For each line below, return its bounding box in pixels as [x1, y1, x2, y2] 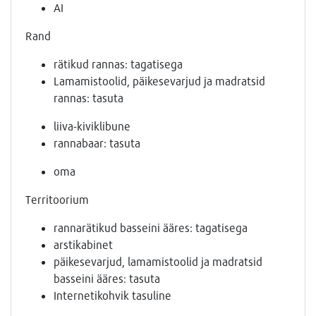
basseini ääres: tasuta [54, 272, 160, 286]
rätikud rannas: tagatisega [54, 57, 183, 71]
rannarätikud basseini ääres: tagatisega [54, 221, 248, 235]
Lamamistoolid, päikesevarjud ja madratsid [54, 74, 265, 88]
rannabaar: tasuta [54, 136, 140, 150]
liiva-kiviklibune [54, 119, 130, 133]
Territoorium [25, 193, 89, 207]
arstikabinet [54, 238, 113, 252]
